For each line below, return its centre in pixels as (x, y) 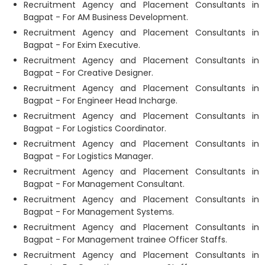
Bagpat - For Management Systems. (99, 212)
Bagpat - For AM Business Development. (106, 17)
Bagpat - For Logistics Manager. (88, 156)
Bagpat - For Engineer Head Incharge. (101, 101)
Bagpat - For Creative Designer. (88, 73)
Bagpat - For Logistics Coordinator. (95, 128)
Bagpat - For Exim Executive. (82, 45)
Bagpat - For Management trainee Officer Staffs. (125, 240)
